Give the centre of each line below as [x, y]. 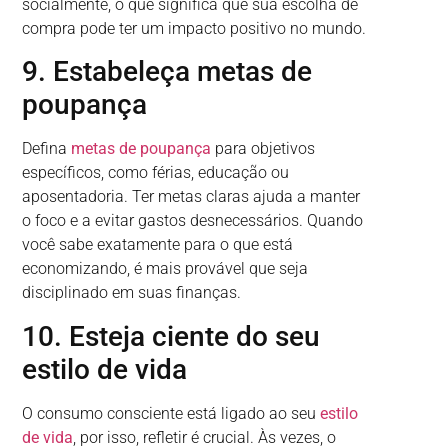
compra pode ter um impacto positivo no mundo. [194, 29]
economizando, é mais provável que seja [165, 269]
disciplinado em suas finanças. [132, 293]
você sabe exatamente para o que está [158, 245]
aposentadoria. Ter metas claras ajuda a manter [191, 197]
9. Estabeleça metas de [167, 72]
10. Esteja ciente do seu [171, 336]
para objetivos [263, 149]
